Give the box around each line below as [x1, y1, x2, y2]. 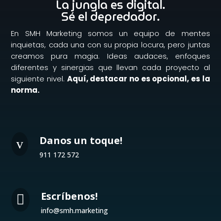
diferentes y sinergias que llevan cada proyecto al [11, 62, 210, 73]
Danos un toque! [39, 134, 122, 147]
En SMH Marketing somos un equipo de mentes [11, 28, 210, 38]
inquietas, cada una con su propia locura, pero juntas [11, 39, 210, 50]
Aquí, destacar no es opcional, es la [67, 74, 210, 84]
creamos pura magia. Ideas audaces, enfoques [11, 51, 210, 61]
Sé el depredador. [61, 7, 160, 26]
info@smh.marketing [40, 206, 108, 215]
